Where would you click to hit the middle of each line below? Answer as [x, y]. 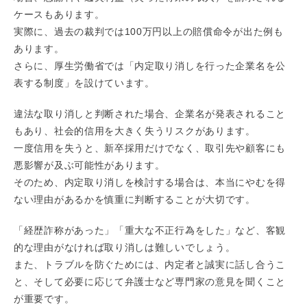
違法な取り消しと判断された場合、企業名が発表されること [150, 114]
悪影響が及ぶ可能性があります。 [89, 165]
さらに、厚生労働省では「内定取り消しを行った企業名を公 [150, 66]
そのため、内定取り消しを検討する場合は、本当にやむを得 [150, 183]
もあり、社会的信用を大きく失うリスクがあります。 [135, 131]
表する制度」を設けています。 [84, 83]
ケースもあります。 [59, 15]
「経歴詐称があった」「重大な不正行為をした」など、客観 [150, 231]
